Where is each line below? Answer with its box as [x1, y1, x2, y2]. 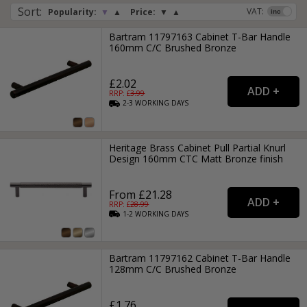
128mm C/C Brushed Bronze [109, 262, 237, 275]
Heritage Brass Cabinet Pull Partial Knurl [109, 140, 286, 154]
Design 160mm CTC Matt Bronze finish [109, 151, 284, 165]
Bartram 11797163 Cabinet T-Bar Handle [109, 30, 291, 44]
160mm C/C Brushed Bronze [109, 41, 237, 55]
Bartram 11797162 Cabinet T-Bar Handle [109, 251, 291, 265]
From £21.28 [109, 186, 173, 202]
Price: [130, 6, 156, 19]
